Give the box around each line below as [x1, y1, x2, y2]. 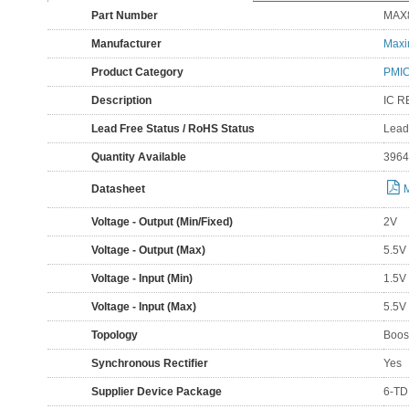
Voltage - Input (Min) [91, 272, 193, 285]
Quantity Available [91, 151, 186, 163]
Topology [91, 329, 138, 341]
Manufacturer [91, 37, 162, 50]
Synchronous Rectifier [91, 357, 208, 370]
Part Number [91, 9, 158, 22]
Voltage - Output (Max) [91, 244, 205, 257]
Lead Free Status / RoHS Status [91, 122, 255, 135]
